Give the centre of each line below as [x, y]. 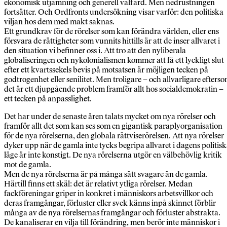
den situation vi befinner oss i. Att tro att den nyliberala [95, 51]
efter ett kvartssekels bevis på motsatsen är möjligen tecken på [106, 70]
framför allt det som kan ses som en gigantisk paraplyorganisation [113, 126]
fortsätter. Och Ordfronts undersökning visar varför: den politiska [114, 12]
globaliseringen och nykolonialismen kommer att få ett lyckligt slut [114, 60]
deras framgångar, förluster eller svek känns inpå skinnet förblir [110, 203]
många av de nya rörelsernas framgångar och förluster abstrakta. [112, 213]
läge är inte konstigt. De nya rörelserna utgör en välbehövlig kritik [113, 155]
